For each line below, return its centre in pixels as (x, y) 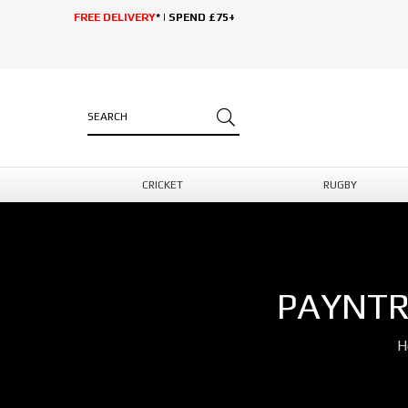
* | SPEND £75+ (195, 17)
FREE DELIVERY (114, 17)
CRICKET (162, 184)
